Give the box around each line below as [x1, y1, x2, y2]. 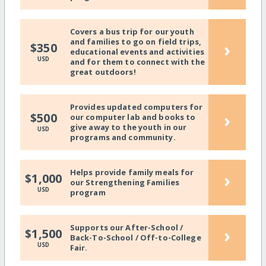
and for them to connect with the [69, 56, 205, 68]
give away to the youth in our [69, 122, 187, 133]
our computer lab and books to [69, 112, 196, 123]
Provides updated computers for [69, 102, 203, 113]
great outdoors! [69, 66, 136, 78]
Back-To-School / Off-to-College [69, 232, 201, 243]
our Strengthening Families [69, 177, 180, 188]
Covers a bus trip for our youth [69, 26, 194, 37]
